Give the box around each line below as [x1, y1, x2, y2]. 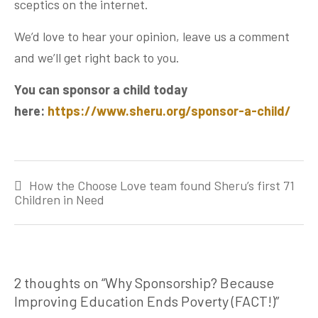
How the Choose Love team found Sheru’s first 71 [29, 177, 295, 194]
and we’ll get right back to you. [14, 50, 180, 66]
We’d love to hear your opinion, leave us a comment [14, 28, 290, 45]
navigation [14, 180, 79, 197]
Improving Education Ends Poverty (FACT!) [14, 292, 275, 309]
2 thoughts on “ [14, 273, 105, 291]
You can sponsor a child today [14, 82, 187, 98]
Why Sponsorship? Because [105, 273, 274, 291]
